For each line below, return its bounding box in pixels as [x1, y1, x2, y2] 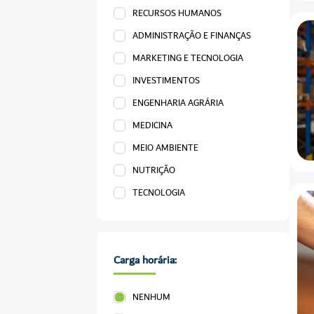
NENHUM [132, 289, 171, 305]
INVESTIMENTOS [132, 73, 200, 88]
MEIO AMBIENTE [132, 140, 199, 156]
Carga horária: [114, 251, 177, 270]
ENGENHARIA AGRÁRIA [132, 95, 224, 111]
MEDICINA [132, 118, 173, 133]
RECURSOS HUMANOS [132, 6, 222, 21]
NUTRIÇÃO [132, 163, 176, 178]
